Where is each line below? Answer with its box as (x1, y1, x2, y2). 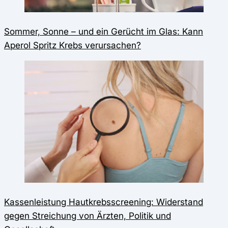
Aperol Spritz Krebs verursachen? (4, 40, 141, 51)
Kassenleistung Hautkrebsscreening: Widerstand (4, 196, 203, 208)
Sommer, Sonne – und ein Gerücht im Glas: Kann (4, 26, 203, 37)
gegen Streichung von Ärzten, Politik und (4, 210, 171, 221)
